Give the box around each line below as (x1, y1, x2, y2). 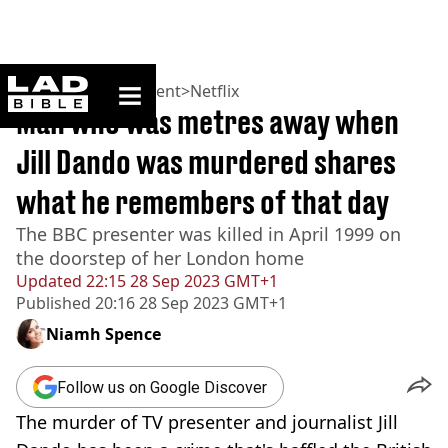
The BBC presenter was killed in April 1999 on (16, 222, 401, 246)
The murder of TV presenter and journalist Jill (16, 410, 398, 434)
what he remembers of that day (16, 183, 389, 221)
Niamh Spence (46, 323, 161, 345)
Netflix (190, 80, 239, 102)
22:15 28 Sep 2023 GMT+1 (82, 270, 278, 292)
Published (16, 292, 91, 314)
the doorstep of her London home (16, 246, 304, 270)
